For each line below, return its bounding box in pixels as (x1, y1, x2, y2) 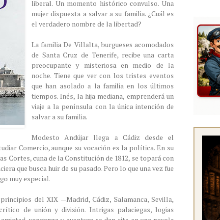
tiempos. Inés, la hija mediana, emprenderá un (31, 91, 174, 101)
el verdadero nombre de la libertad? (31, 19, 143, 28)
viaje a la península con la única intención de (31, 102, 174, 111)
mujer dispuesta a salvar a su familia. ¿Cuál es (31, 9, 174, 18)
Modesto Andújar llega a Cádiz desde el (31, 133, 174, 142)
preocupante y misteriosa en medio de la (31, 60, 174, 70)
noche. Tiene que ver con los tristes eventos (31, 71, 174, 80)
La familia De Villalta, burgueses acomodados (31, 40, 174, 49)
